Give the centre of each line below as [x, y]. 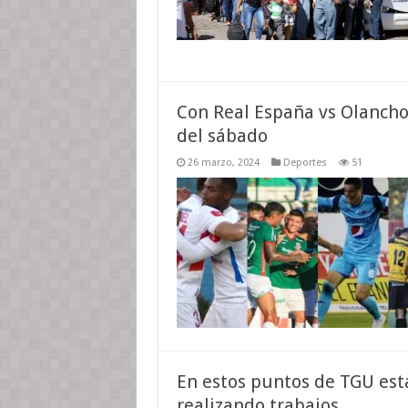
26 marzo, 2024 [223, 163]
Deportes [305, 163]
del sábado [222, 136]
